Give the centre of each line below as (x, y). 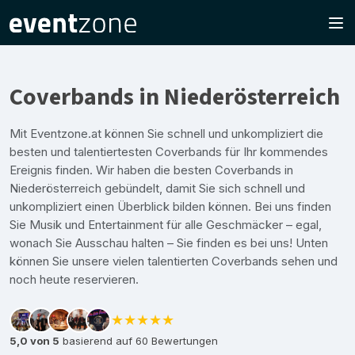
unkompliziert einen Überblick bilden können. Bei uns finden (170, 206)
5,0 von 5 (34, 341)
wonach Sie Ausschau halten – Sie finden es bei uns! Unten (169, 243)
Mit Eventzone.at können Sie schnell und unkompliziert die (166, 134)
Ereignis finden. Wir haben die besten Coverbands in (151, 170)
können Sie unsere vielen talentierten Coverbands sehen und (174, 261)
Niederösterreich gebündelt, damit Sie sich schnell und (157, 188)
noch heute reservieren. (74, 279)
